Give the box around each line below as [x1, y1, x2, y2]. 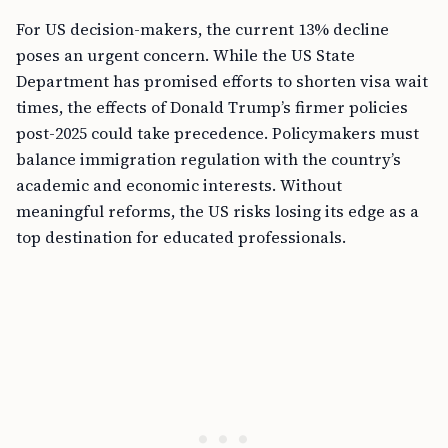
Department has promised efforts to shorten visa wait [16, 70, 428, 92]
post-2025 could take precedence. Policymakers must [16, 122, 419, 144]
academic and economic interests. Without [16, 174, 342, 196]
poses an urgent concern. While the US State [16, 44, 355, 66]
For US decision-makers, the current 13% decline [16, 18, 389, 40]
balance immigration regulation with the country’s [16, 148, 401, 170]
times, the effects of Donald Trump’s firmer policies [16, 96, 408, 118]
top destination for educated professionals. [16, 226, 346, 248]
